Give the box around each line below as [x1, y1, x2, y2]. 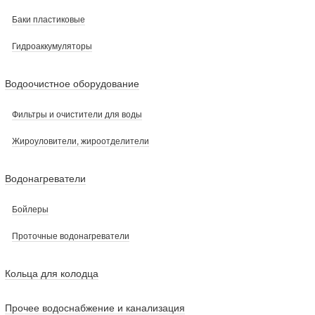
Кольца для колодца [5, 268, 98, 279]
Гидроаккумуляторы [12, 41, 92, 51]
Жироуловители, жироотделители [12, 136, 149, 146]
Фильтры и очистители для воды [12, 110, 142, 120]
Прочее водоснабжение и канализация [5, 302, 185, 314]
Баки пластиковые [12, 15, 85, 25]
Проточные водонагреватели [12, 231, 129, 241]
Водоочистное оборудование [5, 78, 139, 89]
